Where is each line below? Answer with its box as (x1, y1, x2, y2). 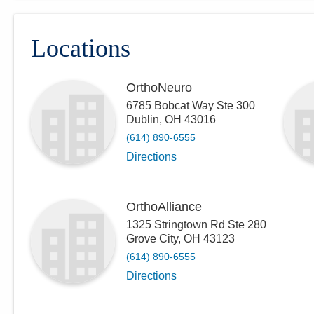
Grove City (126, 233, 178, 245)
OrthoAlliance (126, 200, 202, 214)
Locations (31, 34, 130, 62)
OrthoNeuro (126, 81, 192, 95)
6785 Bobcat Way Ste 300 (126, 100, 255, 111)
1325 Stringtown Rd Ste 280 (126, 219, 266, 231)
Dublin (126, 114, 159, 125)
